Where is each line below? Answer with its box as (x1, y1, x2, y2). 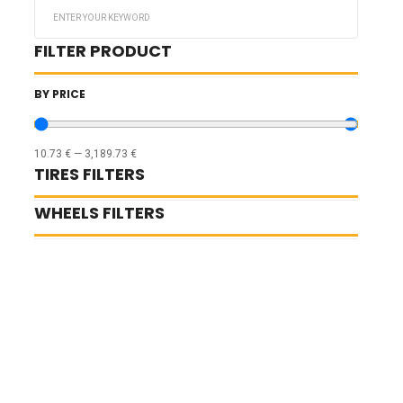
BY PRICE (34, 85, 85, 102)
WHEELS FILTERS (34, 201, 165, 224)
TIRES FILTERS (34, 162, 145, 185)
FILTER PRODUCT (34, 39, 172, 62)
